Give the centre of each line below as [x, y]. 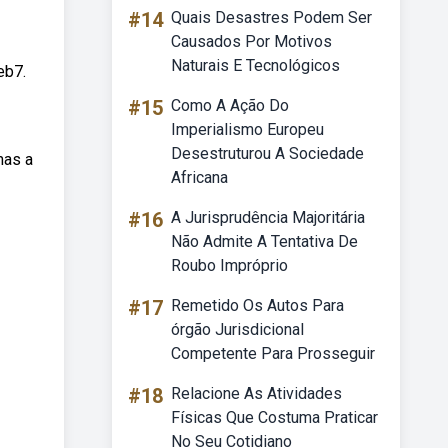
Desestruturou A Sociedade [267, 153]
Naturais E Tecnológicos [255, 65]
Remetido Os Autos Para [257, 305]
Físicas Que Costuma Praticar [274, 417]
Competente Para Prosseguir [273, 353]
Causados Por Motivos [251, 41]
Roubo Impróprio [229, 265]
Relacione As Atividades [256, 393]
